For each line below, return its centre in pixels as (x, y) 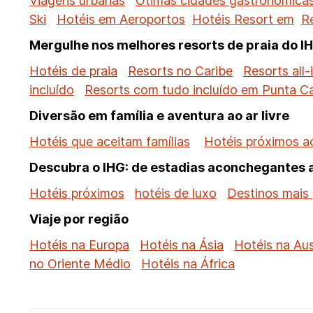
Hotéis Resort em (243, 19)
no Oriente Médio (80, 264)
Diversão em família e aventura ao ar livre (159, 116)
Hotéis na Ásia (182, 245)
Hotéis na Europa (79, 245)
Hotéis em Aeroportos (121, 19)
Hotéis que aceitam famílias (110, 141)
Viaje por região (79, 219)
